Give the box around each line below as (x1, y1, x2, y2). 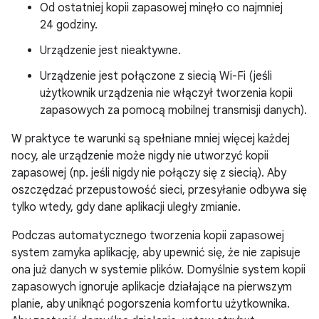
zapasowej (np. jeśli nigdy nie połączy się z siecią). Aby (11, 166, 286, 180)
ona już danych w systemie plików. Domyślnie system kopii (11, 263, 305, 277)
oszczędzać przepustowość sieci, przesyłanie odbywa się (11, 183, 307, 197)
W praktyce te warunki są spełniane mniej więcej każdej (11, 132, 290, 146)
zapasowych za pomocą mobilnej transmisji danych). (40, 103, 307, 117)
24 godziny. (40, 18, 98, 32)
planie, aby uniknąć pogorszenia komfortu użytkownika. (11, 297, 290, 311)
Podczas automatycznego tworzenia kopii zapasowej (11, 229, 284, 243)
